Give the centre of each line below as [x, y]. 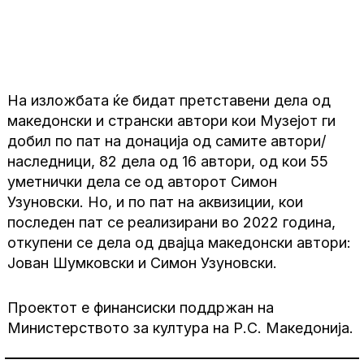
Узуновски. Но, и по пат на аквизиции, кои [156, 202]
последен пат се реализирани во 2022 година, [172, 223]
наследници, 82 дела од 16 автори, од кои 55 [168, 162]
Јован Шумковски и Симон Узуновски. [143, 263]
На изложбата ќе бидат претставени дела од [169, 101]
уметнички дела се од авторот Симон [143, 182]
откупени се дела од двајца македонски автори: [180, 243]
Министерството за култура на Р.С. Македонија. [181, 328]
